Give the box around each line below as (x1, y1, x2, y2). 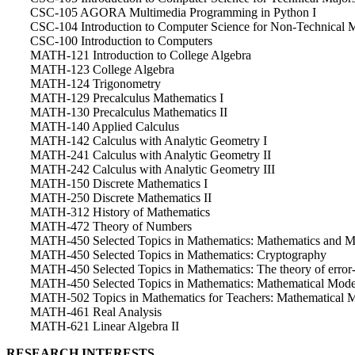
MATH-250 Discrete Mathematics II (30, 190, 212, 204)
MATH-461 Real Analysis (30, 304, 162, 319)
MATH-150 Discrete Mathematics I (30, 176, 208, 190)
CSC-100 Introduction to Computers (30, 33, 212, 48)
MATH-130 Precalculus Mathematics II (30, 105, 227, 119)
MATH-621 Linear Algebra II (30, 319, 182, 333)
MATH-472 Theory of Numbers (30, 219, 192, 233)
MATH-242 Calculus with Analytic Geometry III (30, 162, 275, 176)
